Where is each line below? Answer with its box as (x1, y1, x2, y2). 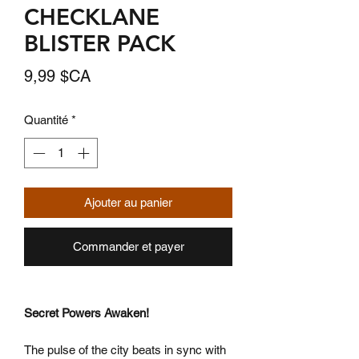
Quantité (24, 112, 68, 127)
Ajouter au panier (84, 196, 172, 210)
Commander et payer (72, 240, 184, 254)
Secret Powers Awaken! (24, 306, 149, 321)
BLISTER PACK (24, 29, 175, 57)
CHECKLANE (24, 2, 159, 30)
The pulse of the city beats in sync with (24, 343, 226, 357)
